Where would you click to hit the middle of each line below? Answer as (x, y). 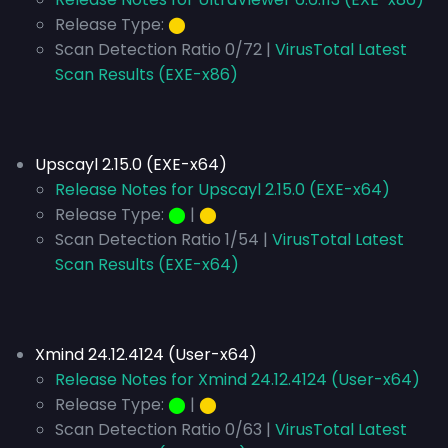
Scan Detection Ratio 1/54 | (161, 239)
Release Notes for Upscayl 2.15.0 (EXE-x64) (222, 189)
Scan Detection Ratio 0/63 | (163, 429)
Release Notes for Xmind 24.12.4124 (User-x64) (237, 379)
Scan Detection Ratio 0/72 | (163, 49)
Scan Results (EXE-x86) (146, 74)
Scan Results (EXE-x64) (147, 264)
